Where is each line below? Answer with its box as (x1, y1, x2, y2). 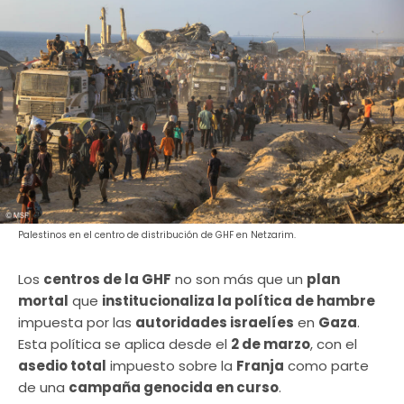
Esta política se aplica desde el (18, 335, 231, 354)
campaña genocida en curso (69, 378, 279, 398)
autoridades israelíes (135, 313, 294, 333)
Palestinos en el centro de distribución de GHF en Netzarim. (18, 228, 296, 243)
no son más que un (171, 270, 307, 289)
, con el (310, 335, 357, 354)
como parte (284, 356, 369, 376)
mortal (18, 291, 69, 311)
